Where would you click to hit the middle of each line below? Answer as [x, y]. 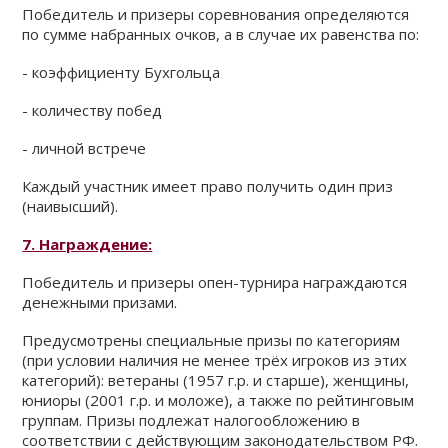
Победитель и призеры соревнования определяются [216, 14]
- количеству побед [92, 110]
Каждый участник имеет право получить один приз [208, 186]
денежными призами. [100, 302]
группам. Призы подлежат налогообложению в [191, 420]
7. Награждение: [87, 244]
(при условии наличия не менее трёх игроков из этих [215, 360]
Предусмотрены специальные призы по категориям [211, 340]
